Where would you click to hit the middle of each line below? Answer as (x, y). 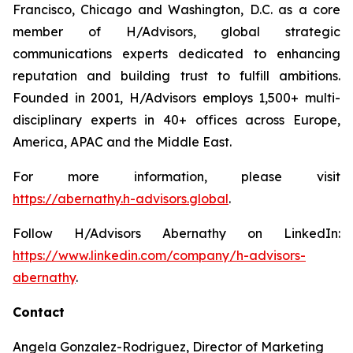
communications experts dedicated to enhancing (176, 53)
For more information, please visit (176, 176)
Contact (39, 312)
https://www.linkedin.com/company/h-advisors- (159, 255)
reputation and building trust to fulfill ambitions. (176, 75)
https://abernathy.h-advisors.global (121, 198)
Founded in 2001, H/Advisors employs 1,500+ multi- (176, 97)
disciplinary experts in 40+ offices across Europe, (176, 119)
